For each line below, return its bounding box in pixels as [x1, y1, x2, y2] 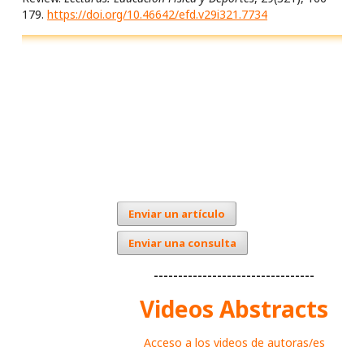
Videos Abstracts [140, 292, 328, 324]
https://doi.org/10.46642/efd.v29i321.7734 [47, 6, 267, 22]
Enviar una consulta [128, 236, 236, 250]
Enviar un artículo [128, 206, 225, 221]
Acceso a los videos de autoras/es [143, 334, 325, 350]
